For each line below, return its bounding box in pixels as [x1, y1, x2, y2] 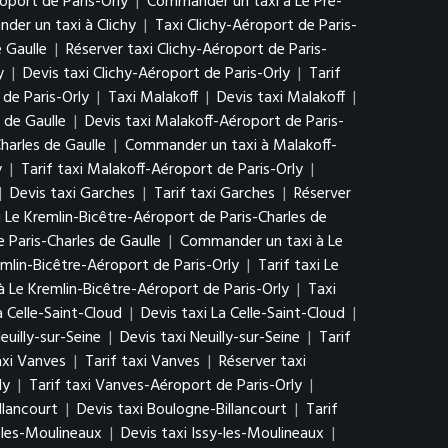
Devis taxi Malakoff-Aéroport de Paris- [85, 109, 344, 135]
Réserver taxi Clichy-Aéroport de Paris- [66, 37, 327, 63]
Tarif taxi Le [258, 253, 339, 279]
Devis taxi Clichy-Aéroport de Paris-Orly [23, 61, 290, 87]
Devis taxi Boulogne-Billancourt [77, 397, 287, 423]
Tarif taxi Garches [154, 181, 275, 207]
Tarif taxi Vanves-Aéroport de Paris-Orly [29, 373, 302, 399]
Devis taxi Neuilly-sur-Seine [120, 325, 300, 351]
